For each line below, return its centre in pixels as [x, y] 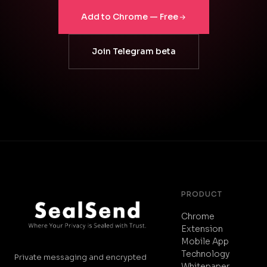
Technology [205, 254]
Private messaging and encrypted [80, 257]
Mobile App [205, 241]
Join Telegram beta [133, 51]
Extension [202, 229]
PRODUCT [202, 194]
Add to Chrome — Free [129, 17]
